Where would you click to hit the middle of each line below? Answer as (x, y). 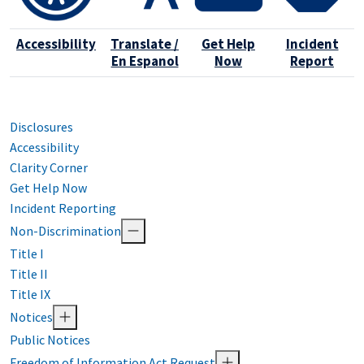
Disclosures (41, 127)
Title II (29, 274)
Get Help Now (48, 188)
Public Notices (50, 340)
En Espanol (145, 61)
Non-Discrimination (65, 231)
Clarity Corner (49, 168)
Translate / (145, 44)
